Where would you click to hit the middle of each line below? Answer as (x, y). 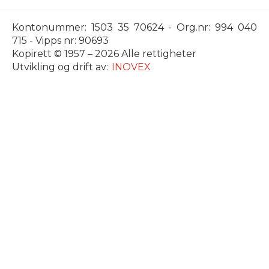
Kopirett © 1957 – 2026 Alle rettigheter (104, 54)
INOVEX (131, 67)
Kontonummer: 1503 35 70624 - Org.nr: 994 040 (134, 27)
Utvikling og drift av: (60, 67)
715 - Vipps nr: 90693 (60, 41)
